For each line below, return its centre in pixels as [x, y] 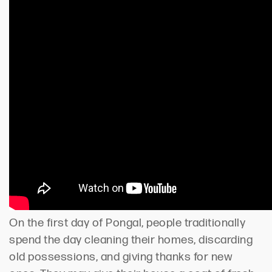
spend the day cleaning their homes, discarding [131, 240]
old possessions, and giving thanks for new [121, 257]
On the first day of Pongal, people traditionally [127, 223]
